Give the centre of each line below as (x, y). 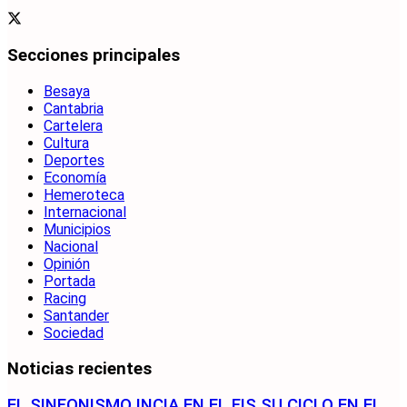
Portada (69, 281)
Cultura (66, 143)
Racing (65, 298)
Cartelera (73, 125)
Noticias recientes (79, 368)
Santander (76, 315)
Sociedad (74, 333)
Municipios (77, 229)
